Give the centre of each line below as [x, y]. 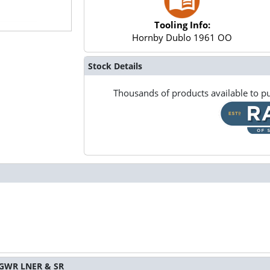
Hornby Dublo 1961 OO [182, 38]
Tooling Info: [182, 25]
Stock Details [115, 66]
